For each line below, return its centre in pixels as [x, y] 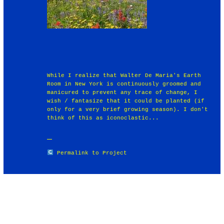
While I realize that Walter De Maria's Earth [124, 75]
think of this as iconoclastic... [103, 118]
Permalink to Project [92, 153]
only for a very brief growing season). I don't [128, 109]
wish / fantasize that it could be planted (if [126, 101]
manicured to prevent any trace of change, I [122, 92]
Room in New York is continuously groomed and [124, 84]
